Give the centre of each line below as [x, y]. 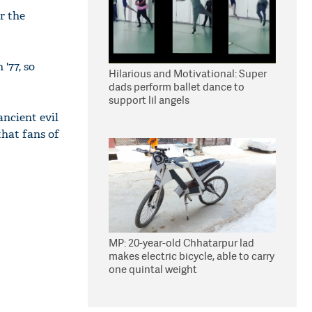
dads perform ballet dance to [177, 87]
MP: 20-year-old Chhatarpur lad [181, 243]
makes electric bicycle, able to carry [192, 256]
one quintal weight [153, 269]
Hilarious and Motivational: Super [188, 73]
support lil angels [149, 100]
